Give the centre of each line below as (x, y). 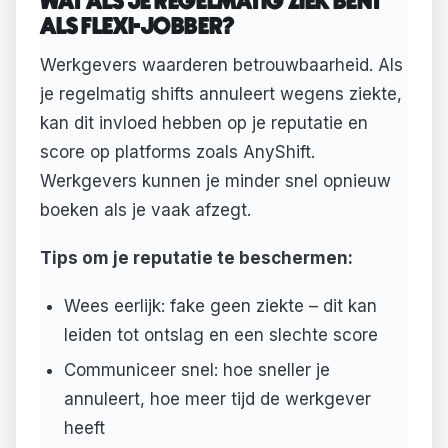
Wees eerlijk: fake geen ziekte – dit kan (220, 305)
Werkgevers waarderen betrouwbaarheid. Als (221, 65)
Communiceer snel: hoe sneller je (196, 369)
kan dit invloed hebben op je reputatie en (204, 123)
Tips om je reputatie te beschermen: (196, 257)
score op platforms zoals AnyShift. (177, 152)
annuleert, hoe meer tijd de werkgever (217, 398)
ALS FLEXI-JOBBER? (137, 27)
